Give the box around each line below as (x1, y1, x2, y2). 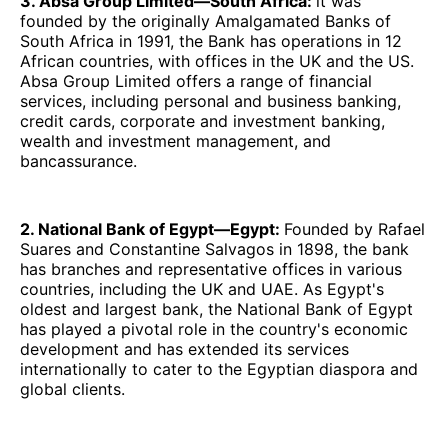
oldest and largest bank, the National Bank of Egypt (20, 299, 413, 320)
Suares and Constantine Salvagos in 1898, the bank (20, 239, 409, 260)
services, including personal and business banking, (20, 91, 401, 112)
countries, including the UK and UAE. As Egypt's (20, 279, 384, 300)
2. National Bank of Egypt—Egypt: (20, 219, 284, 240)
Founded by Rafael (284, 219, 425, 240)
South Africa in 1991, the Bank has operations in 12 (20, 31, 402, 52)
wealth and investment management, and (20, 131, 331, 152)
